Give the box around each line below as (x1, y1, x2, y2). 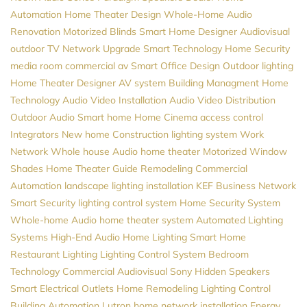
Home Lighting (123, 230, 187, 243)
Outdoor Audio (10, 110, 75, 123)
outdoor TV (10, 42, 60, 55)
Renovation (10, 25, 60, 38)
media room (10, 59, 62, 72)
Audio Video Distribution (169, 93, 275, 106)
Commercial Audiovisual (62, 265, 167, 278)
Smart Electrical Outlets (10, 282, 114, 295)
